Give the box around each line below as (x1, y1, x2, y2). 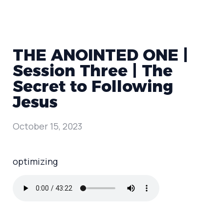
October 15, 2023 (13, 120, 82, 132)
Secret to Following (13, 77, 173, 96)
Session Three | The (13, 61, 173, 80)
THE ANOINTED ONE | (13, 45, 188, 65)
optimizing (13, 155, 58, 168)
